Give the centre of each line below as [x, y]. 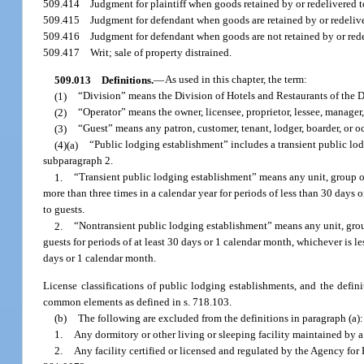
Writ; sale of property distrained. [161, 53]
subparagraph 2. [78, 161]
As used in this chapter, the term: [236, 80]
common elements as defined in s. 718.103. [138, 301]
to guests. [64, 210]
